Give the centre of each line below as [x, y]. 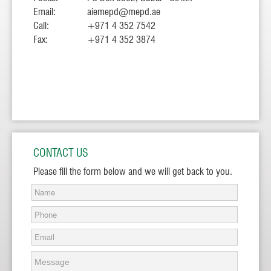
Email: [44, 12]
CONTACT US [61, 153]
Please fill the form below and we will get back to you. [133, 171]
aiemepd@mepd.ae [124, 12]
